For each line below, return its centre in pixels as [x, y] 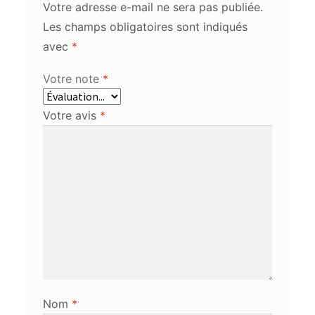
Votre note [72, 79]
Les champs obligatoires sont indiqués [145, 27]
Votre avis [71, 116]
